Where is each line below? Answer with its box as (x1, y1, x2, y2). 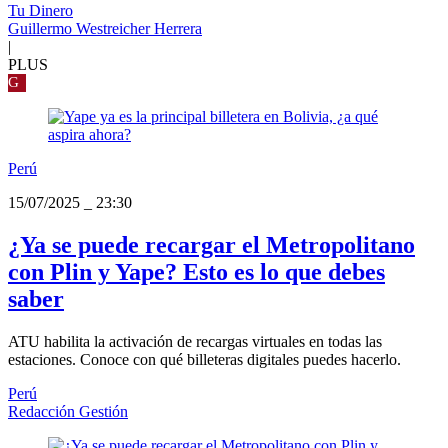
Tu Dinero (8, 2, 73, 20)
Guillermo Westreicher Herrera (8, 20, 202, 38)
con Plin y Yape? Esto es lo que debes (8, 259, 385, 286)
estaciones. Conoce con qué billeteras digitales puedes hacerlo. (8, 351, 401, 369)
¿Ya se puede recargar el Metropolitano (8, 232, 415, 259)
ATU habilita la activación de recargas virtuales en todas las (8, 333, 382, 351)
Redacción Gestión (8, 403, 128, 421)
